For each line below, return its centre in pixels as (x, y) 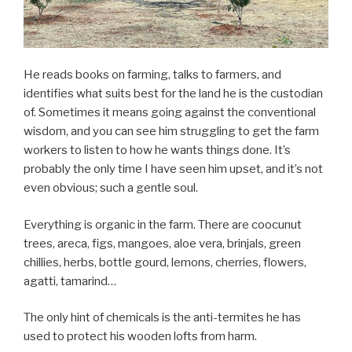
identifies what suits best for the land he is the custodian (173, 94)
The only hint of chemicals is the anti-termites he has (162, 318)
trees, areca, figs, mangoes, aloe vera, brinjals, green (162, 243)
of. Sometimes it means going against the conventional (170, 113)
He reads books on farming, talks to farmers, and (152, 75)
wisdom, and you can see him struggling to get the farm (171, 132)
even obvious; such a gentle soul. (111, 188)
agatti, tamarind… (70, 281)
